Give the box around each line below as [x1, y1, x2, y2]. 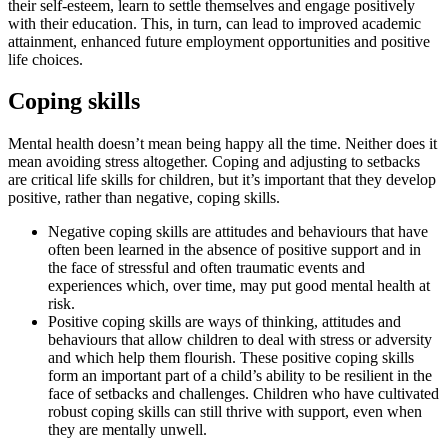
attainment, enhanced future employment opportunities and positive [8, 32, 430, 50]
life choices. [8, 50, 83, 68]
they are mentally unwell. [48, 421, 207, 439]
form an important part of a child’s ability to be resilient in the [48, 367, 432, 385]
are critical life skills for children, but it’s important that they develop [8, 171, 436, 189]
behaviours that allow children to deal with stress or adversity [48, 331, 432, 349]
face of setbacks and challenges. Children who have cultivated [48, 385, 439, 403]
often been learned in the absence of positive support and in [48, 241, 421, 259]
